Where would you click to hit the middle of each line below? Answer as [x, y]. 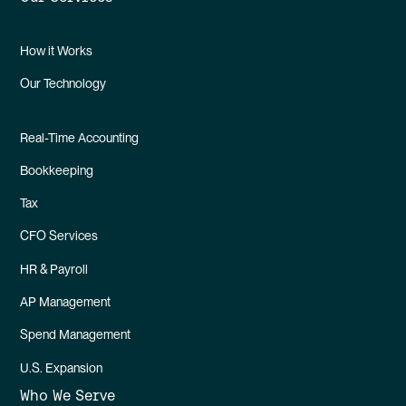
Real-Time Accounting [80, 137]
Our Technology [63, 84]
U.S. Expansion [62, 367]
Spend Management [76, 335]
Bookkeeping [57, 170]
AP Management [66, 302]
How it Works [57, 51]
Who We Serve [68, 396]
